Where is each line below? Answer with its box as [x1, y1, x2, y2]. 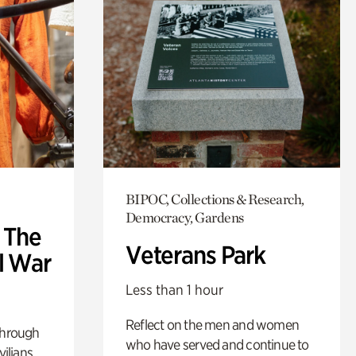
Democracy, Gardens [125, 208, 244, 226]
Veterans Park [125, 239, 265, 270]
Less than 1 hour [125, 281, 223, 298]
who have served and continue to [125, 335, 309, 353]
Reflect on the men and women [125, 315, 300, 333]
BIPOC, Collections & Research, [125, 190, 304, 207]
